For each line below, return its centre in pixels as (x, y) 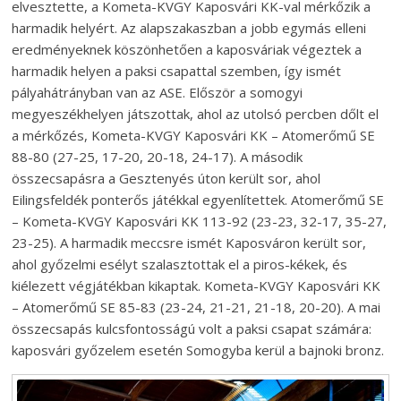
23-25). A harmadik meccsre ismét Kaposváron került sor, (189, 243)
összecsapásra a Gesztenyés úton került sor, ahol (166, 178)
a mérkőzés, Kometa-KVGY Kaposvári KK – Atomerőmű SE (194, 135)
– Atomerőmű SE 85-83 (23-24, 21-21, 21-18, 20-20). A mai (196, 307)
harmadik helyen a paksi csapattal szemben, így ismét (177, 71)
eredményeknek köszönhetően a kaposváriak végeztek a (187, 49)
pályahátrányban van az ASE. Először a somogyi (158, 92)
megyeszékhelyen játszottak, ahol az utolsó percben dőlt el (196, 114)
